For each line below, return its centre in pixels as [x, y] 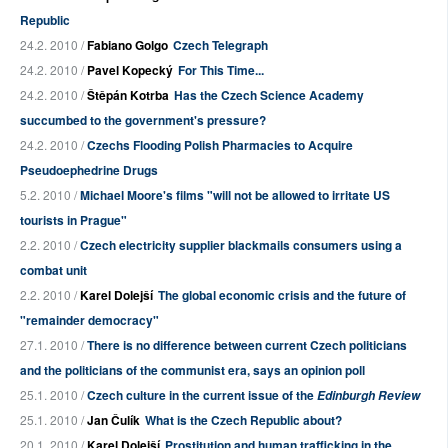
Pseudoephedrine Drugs [89, 170]
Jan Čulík [113, 420]
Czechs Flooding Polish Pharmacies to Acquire [220, 145]
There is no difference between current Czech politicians [247, 345]
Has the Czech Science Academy [269, 95]
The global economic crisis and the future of [282, 295]
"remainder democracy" [89, 320]
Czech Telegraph [220, 45]
